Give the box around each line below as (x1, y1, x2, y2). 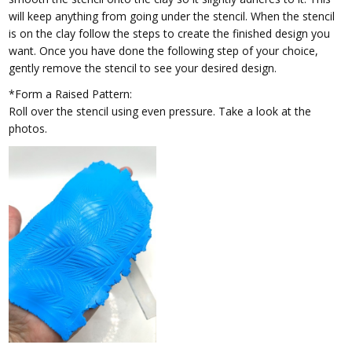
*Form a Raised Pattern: (9, 86, 133, 101)
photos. (9, 120, 48, 136)
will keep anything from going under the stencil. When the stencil (9, 8, 335, 24)
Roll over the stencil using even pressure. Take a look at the (9, 103, 312, 119)
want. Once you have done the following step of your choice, (9, 42, 319, 58)
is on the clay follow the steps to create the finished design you (9, 25, 331, 41)
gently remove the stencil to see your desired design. (9, 60, 277, 75)
